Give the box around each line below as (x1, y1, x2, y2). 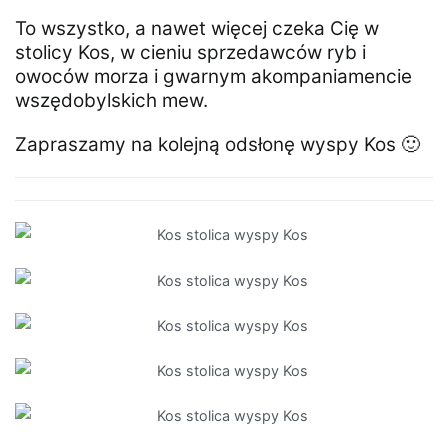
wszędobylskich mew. (15, 89, 208, 113)
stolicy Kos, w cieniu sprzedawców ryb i (15, 41, 366, 65)
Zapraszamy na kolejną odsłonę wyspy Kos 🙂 (15, 133, 420, 157)
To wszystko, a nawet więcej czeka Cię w (15, 17, 379, 41)
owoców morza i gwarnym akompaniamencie (15, 65, 412, 89)
